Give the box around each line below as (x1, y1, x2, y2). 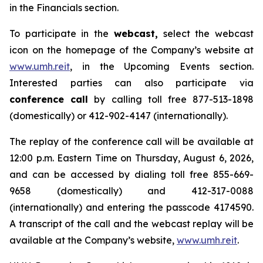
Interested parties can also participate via (9, 77, 254, 89)
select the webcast (157, 28, 254, 39)
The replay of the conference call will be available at (9, 136, 254, 147)
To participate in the (9, 28, 114, 39)
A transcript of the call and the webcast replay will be (9, 218, 254, 230)
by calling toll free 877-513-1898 (88, 93, 254, 105)
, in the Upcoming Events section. (70, 60, 254, 72)
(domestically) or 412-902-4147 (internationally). (9, 110, 228, 122)
